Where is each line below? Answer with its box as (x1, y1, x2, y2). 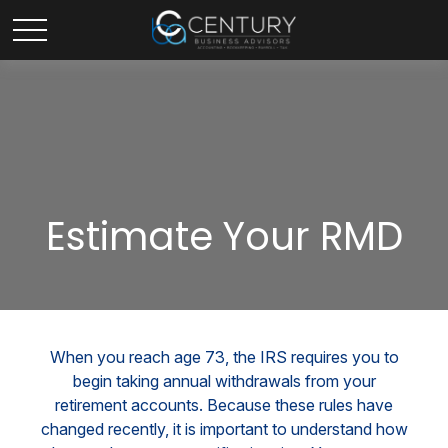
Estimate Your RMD (45, 210, 403, 263)
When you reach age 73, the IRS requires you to (49, 347, 399, 367)
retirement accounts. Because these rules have (55, 395, 393, 415)
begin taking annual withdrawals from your (72, 371, 376, 391)
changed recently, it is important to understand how (40, 419, 408, 439)
